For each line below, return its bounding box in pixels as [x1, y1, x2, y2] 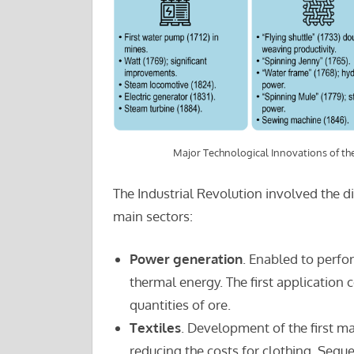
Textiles [129, 319, 181, 337]
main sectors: [112, 207, 193, 224]
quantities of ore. [129, 296, 231, 314]
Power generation [129, 250, 243, 268]
